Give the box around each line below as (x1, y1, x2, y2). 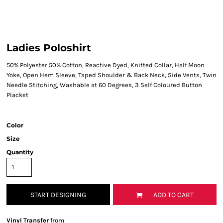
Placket (6, 91, 28, 99)
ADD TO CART (153, 191, 194, 200)
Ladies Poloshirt (6, 42, 91, 54)
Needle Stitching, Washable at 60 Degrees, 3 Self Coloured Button (6, 81, 202, 89)
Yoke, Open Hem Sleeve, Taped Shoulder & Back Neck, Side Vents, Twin (6, 71, 217, 79)
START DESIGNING (30, 191, 86, 200)
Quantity (6, 148, 33, 156)
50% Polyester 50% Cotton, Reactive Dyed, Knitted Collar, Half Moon (6, 61, 205, 69)
